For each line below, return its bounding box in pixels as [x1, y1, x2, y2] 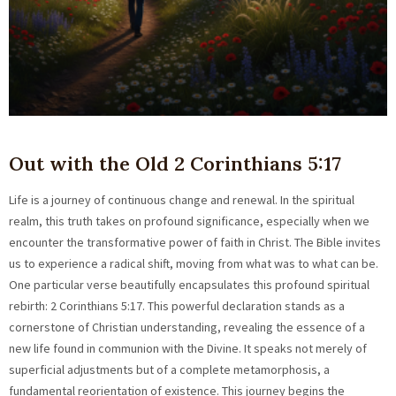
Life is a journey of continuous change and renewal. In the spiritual [9, 192, 354, 209]
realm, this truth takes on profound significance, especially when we [9, 213, 369, 230]
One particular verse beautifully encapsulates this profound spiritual [9, 277, 369, 293]
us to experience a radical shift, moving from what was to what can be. [9, 255, 378, 272]
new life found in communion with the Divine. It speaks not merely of [9, 340, 367, 357]
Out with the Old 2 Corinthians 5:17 [9, 151, 341, 177]
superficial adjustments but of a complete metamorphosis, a [9, 362, 330, 378]
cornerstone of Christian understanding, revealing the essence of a [9, 319, 365, 336]
